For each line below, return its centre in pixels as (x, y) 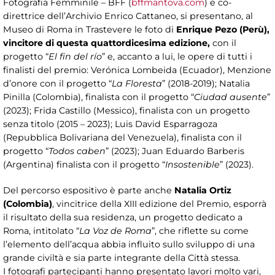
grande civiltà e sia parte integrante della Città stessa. (122, 258)
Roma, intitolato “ (41, 231)
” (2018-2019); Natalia (206, 84)
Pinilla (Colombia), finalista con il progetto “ (99, 97)
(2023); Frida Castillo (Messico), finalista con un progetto (126, 111)
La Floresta (137, 84)
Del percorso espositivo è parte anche (89, 191)
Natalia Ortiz (203, 191)
